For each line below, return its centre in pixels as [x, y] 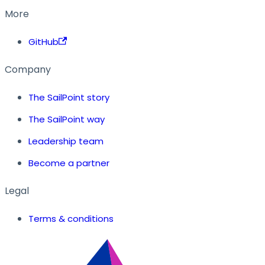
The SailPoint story [69, 97]
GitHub [43, 41]
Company [28, 69]
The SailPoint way [67, 119]
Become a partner [69, 163]
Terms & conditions [71, 218]
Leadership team [66, 141]
